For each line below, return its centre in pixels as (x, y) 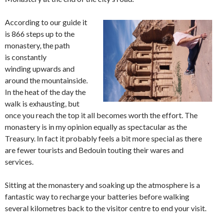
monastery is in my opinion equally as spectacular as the (96, 127)
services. (19, 162)
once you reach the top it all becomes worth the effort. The (101, 115)
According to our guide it (46, 22)
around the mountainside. (46, 80)
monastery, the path (37, 46)
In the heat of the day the (45, 92)
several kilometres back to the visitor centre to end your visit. (106, 208)
